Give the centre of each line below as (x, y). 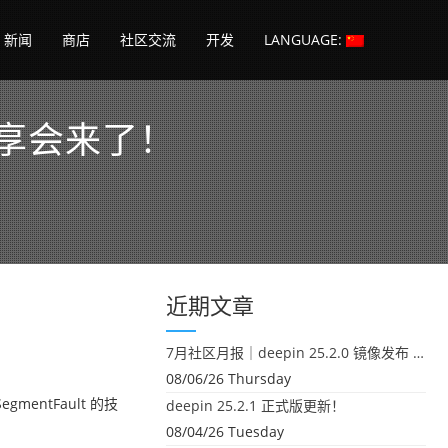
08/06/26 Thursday (228, 378)
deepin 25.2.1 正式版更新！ (255, 405)
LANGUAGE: (305, 39)
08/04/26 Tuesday (225, 431)
